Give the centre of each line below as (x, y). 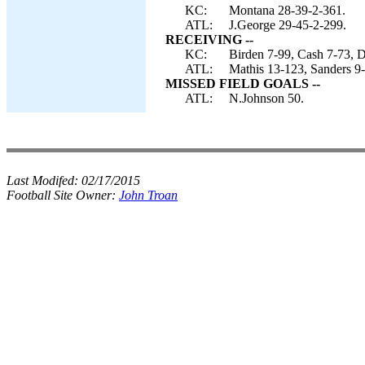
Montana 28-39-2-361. (287, 10)
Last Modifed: (44, 180)
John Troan (148, 195)
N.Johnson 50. (266, 98)
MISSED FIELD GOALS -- (243, 84)
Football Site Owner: (63, 195)
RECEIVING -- (209, 40)
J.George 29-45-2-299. (288, 25)
